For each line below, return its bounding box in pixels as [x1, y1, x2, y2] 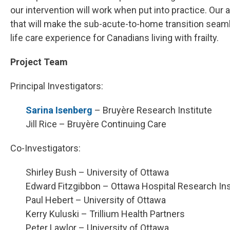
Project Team [10, 56, 68, 67]
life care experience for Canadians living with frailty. [10, 32, 219, 43]
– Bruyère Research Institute [92, 104, 212, 116]
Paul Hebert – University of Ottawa [26, 194, 166, 205]
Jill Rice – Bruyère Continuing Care [26, 118, 166, 129]
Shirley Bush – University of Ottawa [26, 166, 169, 178]
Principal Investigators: [10, 80, 103, 91]
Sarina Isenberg [26, 104, 92, 116]
